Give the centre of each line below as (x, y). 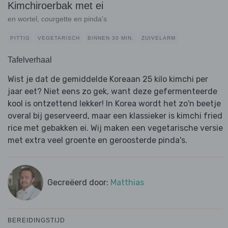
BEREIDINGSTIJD (36, 221)
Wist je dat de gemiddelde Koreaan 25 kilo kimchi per (108, 79)
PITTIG (20, 38)
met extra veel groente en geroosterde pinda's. (97, 140)
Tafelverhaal (30, 60)
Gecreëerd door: (79, 183)
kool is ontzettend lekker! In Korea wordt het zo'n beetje (114, 104)
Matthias (127, 183)
